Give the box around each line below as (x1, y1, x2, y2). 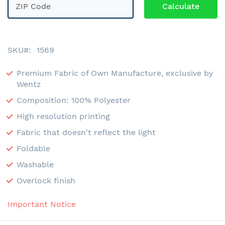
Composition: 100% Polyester (17, 95, 131, 105)
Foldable (17, 143, 50, 153)
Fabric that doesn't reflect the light (17, 127, 156, 137)
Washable (17, 159, 54, 169)
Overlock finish (17, 175, 75, 185)
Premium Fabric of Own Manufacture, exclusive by (17, 68, 213, 78)
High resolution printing (17, 111, 110, 121)
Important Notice (8, 199, 76, 209)
